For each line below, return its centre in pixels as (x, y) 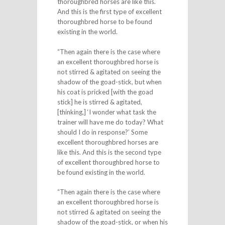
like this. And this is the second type (109, 152)
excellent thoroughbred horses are (107, 142)
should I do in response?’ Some (102, 132)
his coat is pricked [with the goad (105, 92)
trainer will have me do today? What (110, 122)
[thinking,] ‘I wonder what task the (106, 112)
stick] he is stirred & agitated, (99, 102)
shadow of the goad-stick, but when (109, 82)
